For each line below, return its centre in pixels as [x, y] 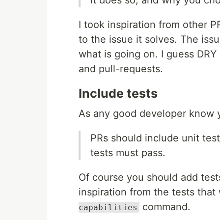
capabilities [108, 207]
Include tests [118, 93]
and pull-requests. [121, 69]
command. [165, 206]
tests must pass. [128, 152]
